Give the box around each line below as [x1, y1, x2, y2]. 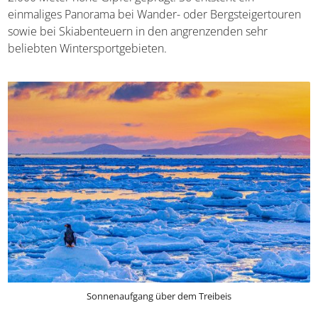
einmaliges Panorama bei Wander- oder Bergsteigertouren [8, 6, 302, 23]
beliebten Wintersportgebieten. [8, 40, 168, 57]
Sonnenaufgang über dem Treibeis [87, 289, 231, 302]
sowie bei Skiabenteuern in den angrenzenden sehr [8, 23, 268, 40]
